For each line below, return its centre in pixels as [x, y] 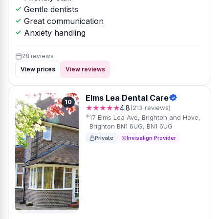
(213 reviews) [150, 108]
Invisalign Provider [151, 138]
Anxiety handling [54, 33]
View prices [38, 69]
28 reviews [38, 56]
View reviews [85, 69]
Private [104, 138]
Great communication [63, 21]
